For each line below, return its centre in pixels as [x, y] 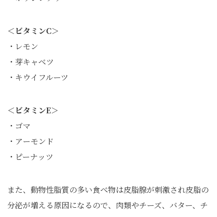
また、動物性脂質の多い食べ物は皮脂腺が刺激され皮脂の [108, 190]
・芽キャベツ [31, 62]
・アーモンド [31, 141]
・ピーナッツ [30, 157]
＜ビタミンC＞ [33, 31]
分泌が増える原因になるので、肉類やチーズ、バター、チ [108, 205]
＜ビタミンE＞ [33, 110]
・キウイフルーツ [38, 77]
